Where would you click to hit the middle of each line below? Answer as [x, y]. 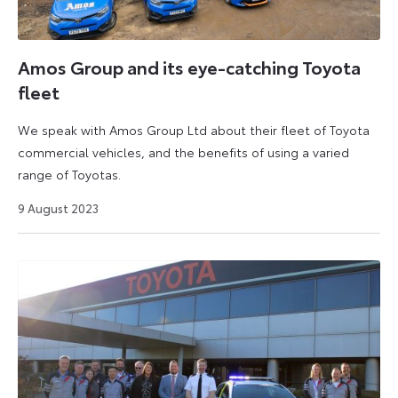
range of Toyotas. [69, 174]
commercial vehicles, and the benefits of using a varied [183, 151]
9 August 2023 [58, 207]
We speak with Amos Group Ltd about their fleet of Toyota [194, 129]
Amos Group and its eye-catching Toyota [189, 67]
